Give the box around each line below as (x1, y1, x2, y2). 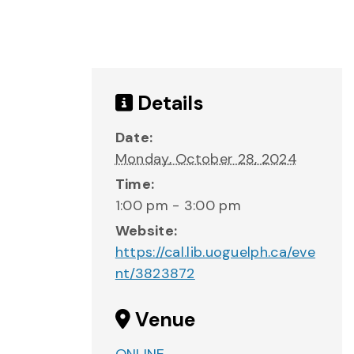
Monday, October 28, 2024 (115, 149, 297, 168)
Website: (115, 221, 178, 240)
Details (132, 90, 204, 116)
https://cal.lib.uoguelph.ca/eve (115, 243, 316, 262)
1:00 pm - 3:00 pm (115, 196, 241, 215)
